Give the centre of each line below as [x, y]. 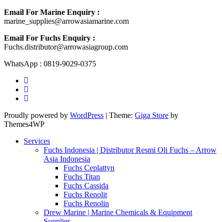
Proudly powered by [37, 115]
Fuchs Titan [82, 177]
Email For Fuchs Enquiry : [50, 38]
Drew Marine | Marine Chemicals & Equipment [118, 213]
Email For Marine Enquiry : [52, 12]
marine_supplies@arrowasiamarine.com [66, 21]
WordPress [87, 115]
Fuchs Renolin [86, 204]
